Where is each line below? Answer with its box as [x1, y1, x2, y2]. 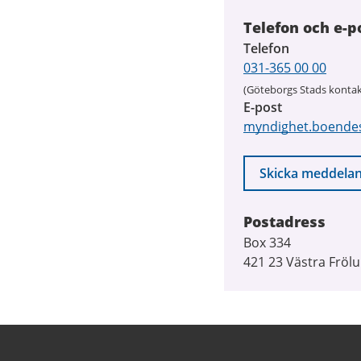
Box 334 [243, 233, 291, 251]
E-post [243, 98, 282, 116]
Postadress [243, 211, 326, 231]
